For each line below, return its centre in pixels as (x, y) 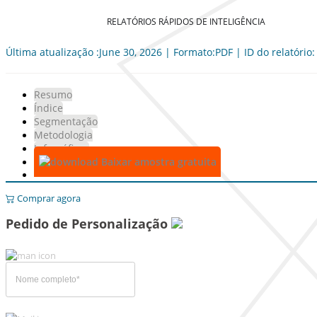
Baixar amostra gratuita (157, 162)
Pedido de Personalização (88, 224)
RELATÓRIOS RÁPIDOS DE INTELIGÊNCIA (186, 21)
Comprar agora (48, 198)
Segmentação (66, 121)
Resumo (53, 94)
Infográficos (62, 148)
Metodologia (63, 135)
